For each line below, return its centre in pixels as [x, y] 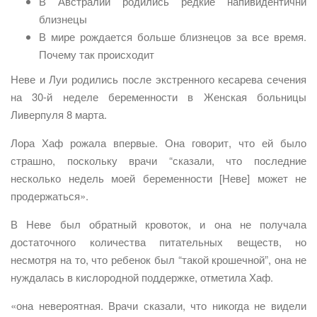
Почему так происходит [97, 54]
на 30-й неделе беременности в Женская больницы [158, 97]
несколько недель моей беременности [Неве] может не [158, 178]
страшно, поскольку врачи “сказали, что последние [158, 161]
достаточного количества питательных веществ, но [158, 242]
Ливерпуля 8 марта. [59, 115]
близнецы [63, 19]
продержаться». [50, 196]
